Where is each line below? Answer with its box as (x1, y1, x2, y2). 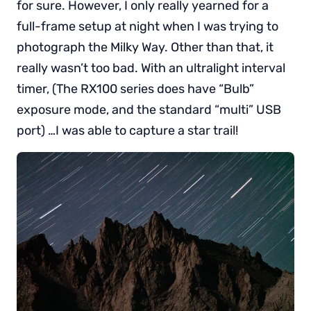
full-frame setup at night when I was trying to (17, 19, 278, 35)
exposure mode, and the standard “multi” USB (17, 102, 281, 118)
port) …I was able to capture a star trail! (17, 123, 238, 139)
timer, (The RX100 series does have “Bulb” (17, 81, 254, 97)
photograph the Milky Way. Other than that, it (17, 40, 274, 56)
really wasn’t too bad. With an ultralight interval (17, 60, 285, 76)
